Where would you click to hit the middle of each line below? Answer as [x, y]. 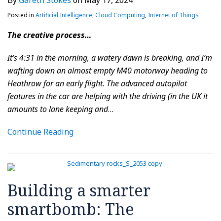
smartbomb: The [71, 209]
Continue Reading [40, 132]
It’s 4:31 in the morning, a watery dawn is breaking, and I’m [110, 58]
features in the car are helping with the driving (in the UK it [108, 96]
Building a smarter [79, 190]
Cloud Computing [120, 15]
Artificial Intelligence [64, 15]
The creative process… [49, 35]
